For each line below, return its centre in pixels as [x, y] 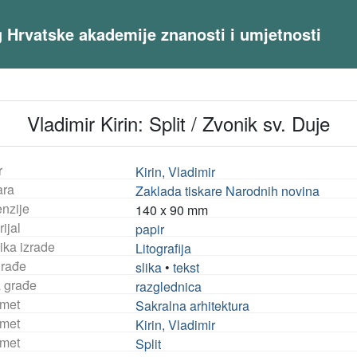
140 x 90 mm [172, 210]
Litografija [164, 248]
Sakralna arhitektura [193, 306]
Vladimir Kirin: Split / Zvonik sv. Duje [178, 123]
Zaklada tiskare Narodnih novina [228, 191]
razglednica [169, 286]
